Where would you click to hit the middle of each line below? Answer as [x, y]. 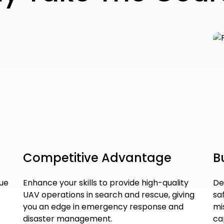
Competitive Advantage [97, 157]
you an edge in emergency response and [103, 206]
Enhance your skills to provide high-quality [106, 182]
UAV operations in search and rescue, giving [109, 194]
